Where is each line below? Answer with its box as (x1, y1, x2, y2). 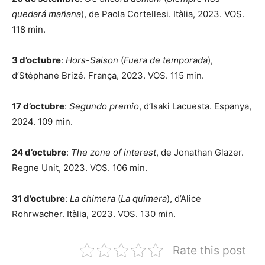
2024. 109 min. (12, 115, 73, 127)
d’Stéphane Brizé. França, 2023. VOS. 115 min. (12, 69, 204, 81)
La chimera (70, 192, 115, 204)
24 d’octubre (12, 146, 66, 158)
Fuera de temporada (124, 54, 208, 66)
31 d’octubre (12, 192, 65, 204)
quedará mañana (12, 8, 81, 20)
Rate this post (173, 243, 246, 257)
